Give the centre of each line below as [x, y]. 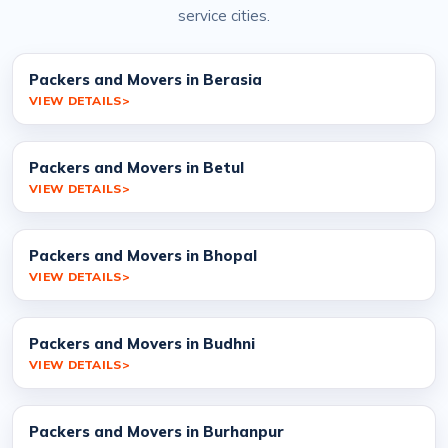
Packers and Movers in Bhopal [143, 255]
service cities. [224, 15]
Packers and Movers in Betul [136, 167]
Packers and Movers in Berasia [145, 79]
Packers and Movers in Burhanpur [156, 431]
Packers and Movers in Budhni [142, 343]
